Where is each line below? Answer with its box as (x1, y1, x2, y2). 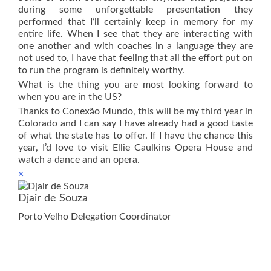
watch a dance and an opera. (18, 154, 140, 165)
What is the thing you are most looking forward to (18, 79, 253, 90)
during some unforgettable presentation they (18, 4, 253, 15)
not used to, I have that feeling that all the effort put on (18, 53, 253, 63)
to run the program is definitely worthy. (18, 65, 184, 75)
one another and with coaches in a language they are (18, 41, 253, 51)
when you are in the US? (18, 91, 122, 102)
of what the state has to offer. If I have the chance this (18, 130, 253, 140)
